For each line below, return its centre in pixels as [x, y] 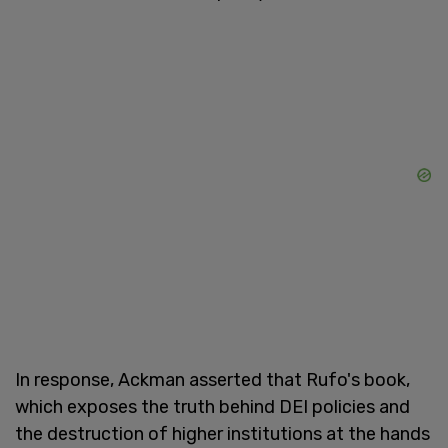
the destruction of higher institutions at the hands [222, 433]
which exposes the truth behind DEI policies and [212, 406]
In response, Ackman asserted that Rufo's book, [212, 379]
